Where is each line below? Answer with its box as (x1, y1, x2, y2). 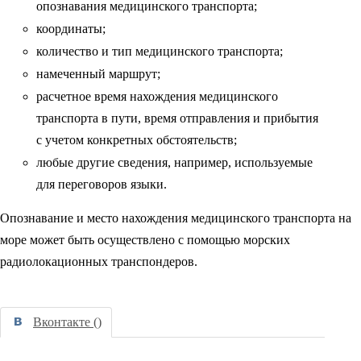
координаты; (36, 22, 106, 35)
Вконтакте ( (33, 315, 98, 329)
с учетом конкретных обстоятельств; (36, 133, 237, 147)
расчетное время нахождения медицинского (36, 89, 278, 103)
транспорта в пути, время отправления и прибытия (36, 111, 318, 125)
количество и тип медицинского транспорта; (36, 44, 283, 58)
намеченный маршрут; (36, 67, 160, 81)
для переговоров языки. (36, 177, 167, 191)
